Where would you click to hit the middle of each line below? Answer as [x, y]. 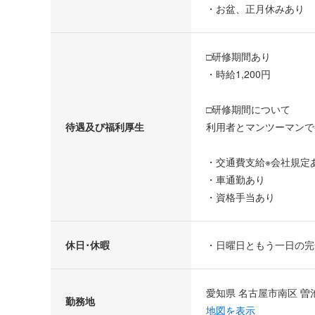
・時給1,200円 [238, 73]
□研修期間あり [238, 56]
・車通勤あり [236, 179]
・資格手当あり [240, 197]
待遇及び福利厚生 [105, 126]
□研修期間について [248, 109]
